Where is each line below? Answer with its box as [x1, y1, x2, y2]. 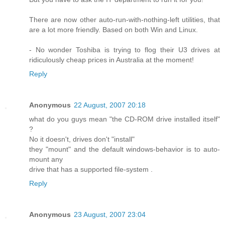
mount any [29, 155, 63, 163]
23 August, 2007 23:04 [74, 210, 146, 218]
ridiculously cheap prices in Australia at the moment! [29, 55, 194, 64]
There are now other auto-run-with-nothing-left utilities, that [29, 15, 220, 24]
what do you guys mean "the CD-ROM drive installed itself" [29, 115, 220, 123]
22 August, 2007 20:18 [74, 100, 146, 109]
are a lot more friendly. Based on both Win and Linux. [29, 25, 198, 34]
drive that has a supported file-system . [29, 165, 153, 173]
